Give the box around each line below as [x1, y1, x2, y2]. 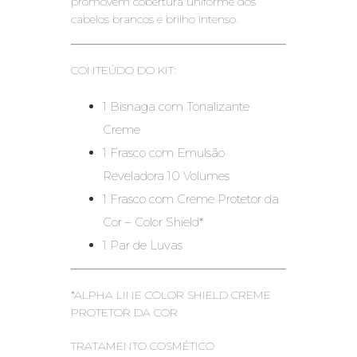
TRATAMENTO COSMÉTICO [71, 339, 214, 353]
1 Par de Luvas [103, 237, 182, 253]
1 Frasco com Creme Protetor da [103, 191, 279, 206]
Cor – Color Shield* [103, 214, 203, 229]
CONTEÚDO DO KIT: [71, 63, 176, 77]
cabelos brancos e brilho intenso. [71, 12, 238, 26]
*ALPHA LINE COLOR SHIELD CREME [71, 288, 271, 302]
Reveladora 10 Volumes [103, 168, 229, 183]
